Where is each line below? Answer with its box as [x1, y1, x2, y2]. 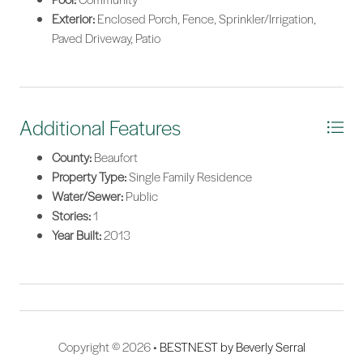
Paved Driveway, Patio [52, 29, 160, 48]
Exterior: [52, 10, 95, 28]
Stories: [52, 207, 91, 225]
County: [52, 148, 92, 167]
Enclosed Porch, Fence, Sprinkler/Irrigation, [95, 10, 316, 28]
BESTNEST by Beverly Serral [159, 338, 305, 357]
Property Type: [52, 168, 126, 186]
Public [123, 187, 158, 206]
